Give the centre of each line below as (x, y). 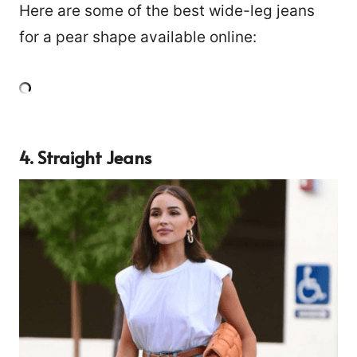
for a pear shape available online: (138, 37)
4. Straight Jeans (85, 157)
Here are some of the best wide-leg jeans (167, 11)
